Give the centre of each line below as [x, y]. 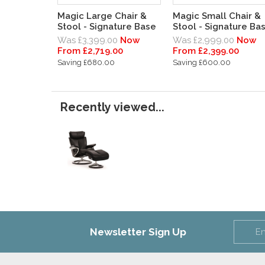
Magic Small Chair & [217, 16]
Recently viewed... [112, 108]
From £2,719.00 [90, 51]
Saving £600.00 [202, 63]
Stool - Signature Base [107, 27]
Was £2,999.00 [203, 41]
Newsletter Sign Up [138, 232]
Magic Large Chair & [102, 16]
